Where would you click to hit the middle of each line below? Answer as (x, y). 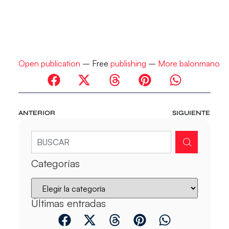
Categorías (55, 163)
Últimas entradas (68, 203)
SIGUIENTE (191, 113)
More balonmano (189, 64)
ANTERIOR (37, 113)
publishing (128, 64)
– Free (95, 64)
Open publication (49, 64)
